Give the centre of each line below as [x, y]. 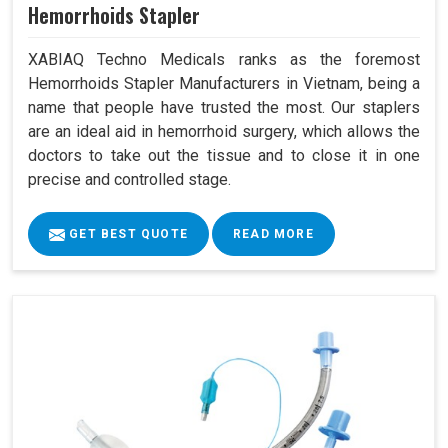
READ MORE [273, 233]
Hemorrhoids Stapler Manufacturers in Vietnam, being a [224, 83]
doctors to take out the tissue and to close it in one [224, 155]
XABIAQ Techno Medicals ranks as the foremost [224, 59]
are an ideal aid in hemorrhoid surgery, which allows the [224, 131]
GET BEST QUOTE [126, 233]
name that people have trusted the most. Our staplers [224, 107]
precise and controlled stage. [129, 179]
